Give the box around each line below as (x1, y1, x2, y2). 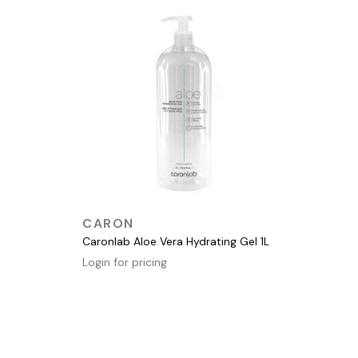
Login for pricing (82, 255, 167, 270)
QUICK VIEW (148, 212, 209, 226)
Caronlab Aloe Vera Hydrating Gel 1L (82, 234, 269, 249)
